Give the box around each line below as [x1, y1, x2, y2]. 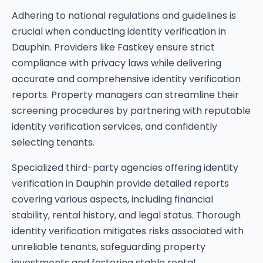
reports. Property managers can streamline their [12, 88, 239, 102]
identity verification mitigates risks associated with [12, 224, 244, 238]
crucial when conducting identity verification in [12, 25, 226, 38]
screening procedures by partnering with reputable [12, 104, 251, 117]
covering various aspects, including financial [12, 193, 213, 206]
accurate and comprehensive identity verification [12, 72, 241, 86]
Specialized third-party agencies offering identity [12, 161, 238, 174]
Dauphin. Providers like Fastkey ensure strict [12, 41, 215, 54]
